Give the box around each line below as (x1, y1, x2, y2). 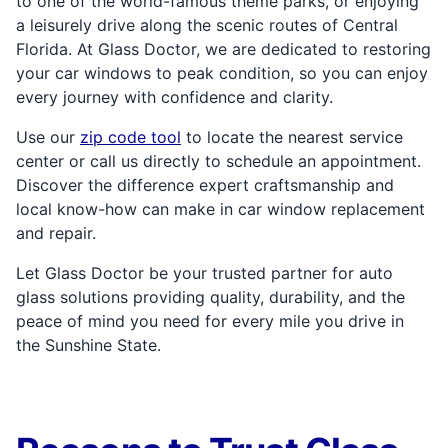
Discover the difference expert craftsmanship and (16, 174, 394, 195)
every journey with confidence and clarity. (16, 86, 333, 107)
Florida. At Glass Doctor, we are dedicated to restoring (16, 38, 431, 59)
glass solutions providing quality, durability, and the (16, 286, 405, 307)
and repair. (16, 222, 96, 243)
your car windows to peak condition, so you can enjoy (16, 62, 428, 83)
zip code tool (80, 126, 181, 147)
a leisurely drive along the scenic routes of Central (16, 14, 398, 35)
